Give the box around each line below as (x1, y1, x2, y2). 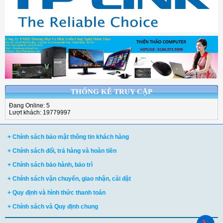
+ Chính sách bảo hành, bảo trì (7, 161, 93, 168)
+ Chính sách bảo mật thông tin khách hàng (7, 133, 129, 140)
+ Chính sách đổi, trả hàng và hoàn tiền (7, 147, 116, 154)
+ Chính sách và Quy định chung (7, 203, 98, 210)
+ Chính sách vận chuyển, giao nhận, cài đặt (7, 175, 131, 182)
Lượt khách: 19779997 (9, 109, 71, 116)
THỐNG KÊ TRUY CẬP (71, 87, 152, 96)
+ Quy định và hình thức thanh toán (7, 189, 106, 196)
